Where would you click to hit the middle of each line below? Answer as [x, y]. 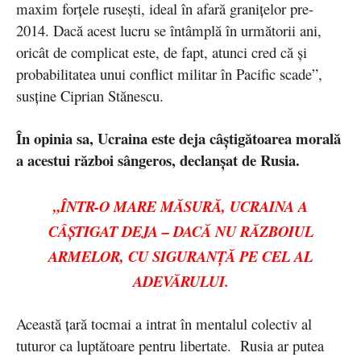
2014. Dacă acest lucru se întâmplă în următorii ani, [169, 31]
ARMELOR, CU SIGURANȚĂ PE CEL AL [180, 257]
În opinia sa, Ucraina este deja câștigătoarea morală [178, 139]
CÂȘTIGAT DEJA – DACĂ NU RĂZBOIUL [180, 232]
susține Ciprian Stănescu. [90, 96]
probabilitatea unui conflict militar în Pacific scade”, [169, 74]
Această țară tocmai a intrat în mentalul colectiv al [164, 324]
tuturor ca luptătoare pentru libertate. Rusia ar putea [170, 346]
